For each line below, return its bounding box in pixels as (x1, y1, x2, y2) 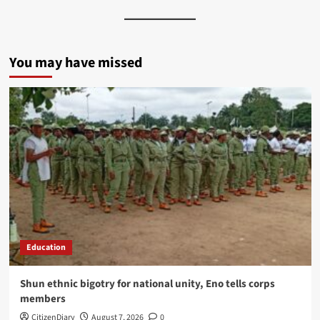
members (19, 291, 66, 306)
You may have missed (9, 52, 142, 73)
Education (26, 241, 66, 254)
